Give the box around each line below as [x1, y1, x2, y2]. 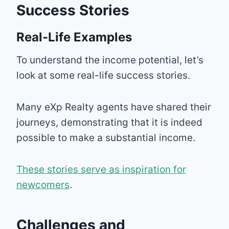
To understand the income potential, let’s [16, 54, 203, 66]
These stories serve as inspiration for [16, 163, 186, 175]
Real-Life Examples [16, 29, 132, 44]
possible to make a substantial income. [16, 131, 195, 144]
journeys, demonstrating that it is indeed [16, 116, 202, 128]
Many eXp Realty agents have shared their [16, 101, 211, 113]
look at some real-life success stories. [16, 69, 190, 81]
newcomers [16, 178, 70, 191]
